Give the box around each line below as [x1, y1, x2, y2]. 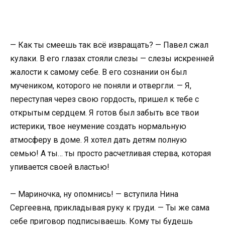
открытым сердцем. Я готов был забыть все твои [10, 107, 199, 118]
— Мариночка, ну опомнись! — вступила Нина [10, 189, 178, 199]
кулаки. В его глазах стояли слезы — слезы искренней [10, 53, 214, 63]
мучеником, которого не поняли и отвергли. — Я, [10, 80, 191, 90]
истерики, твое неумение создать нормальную [10, 121, 186, 131]
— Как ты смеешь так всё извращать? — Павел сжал [10, 40, 208, 50]
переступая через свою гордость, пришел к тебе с [10, 94, 199, 104]
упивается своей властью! [10, 162, 109, 172]
